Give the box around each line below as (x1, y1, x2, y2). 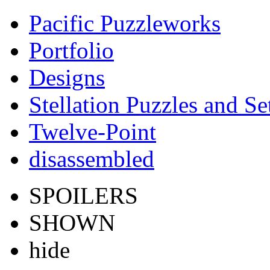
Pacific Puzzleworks (29, 10, 221, 36)
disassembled (29, 146, 154, 172)
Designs (29, 64, 105, 90)
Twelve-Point (29, 119, 156, 145)
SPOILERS (29, 183, 138, 209)
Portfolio (29, 37, 114, 63)
